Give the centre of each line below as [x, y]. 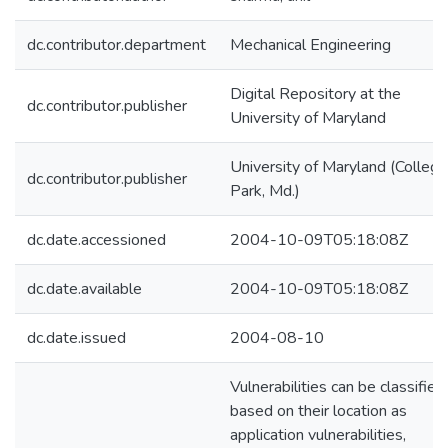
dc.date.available [84, 289]
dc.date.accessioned [96, 240]
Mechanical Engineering [310, 45]
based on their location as [318, 411]
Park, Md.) [265, 191]
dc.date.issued [76, 338]
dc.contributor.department [116, 45]
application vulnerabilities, [318, 435]
